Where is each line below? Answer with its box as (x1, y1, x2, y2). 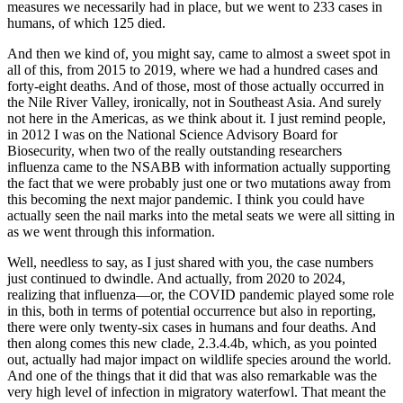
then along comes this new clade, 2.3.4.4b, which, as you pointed (7, 336, 377, 352)
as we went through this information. (7, 224, 215, 240)
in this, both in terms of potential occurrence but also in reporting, (7, 303, 376, 319)
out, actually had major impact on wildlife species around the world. (7, 352, 391, 368)
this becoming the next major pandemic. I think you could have (7, 192, 364, 208)
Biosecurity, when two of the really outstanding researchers (7, 143, 342, 159)
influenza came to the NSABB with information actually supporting (7, 159, 390, 175)
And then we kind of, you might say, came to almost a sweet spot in (7, 46, 390, 62)
